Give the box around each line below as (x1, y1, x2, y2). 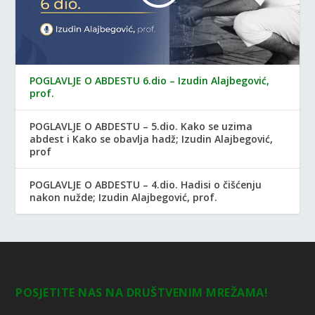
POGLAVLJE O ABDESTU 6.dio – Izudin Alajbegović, (30, 73, 270, 87)
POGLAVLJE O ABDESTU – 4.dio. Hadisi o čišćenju (30, 177, 262, 191)
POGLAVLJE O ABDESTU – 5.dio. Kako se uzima (30, 119, 253, 133)
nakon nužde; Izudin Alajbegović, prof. (30, 190, 218, 204)
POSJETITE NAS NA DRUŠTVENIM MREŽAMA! (15, 284, 269, 300)
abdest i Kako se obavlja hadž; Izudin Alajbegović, (30, 131, 274, 146)
